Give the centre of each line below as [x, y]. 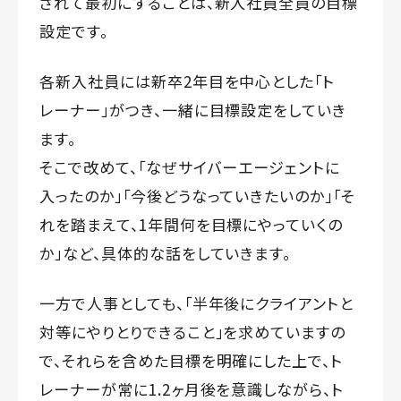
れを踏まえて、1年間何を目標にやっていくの [192, 225]
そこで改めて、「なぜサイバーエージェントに [190, 167]
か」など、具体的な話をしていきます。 [166, 253]
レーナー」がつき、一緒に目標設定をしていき [193, 110]
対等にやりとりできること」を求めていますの [193, 332]
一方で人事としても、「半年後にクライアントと [197, 303]
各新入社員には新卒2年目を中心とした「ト [188, 81]
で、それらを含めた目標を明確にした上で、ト [192, 361]
